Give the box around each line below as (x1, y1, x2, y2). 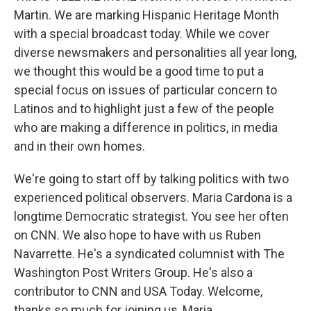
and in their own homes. (14, 139, 145, 153)
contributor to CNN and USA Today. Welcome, (14, 284, 262, 299)
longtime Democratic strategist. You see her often (14, 209, 289, 224)
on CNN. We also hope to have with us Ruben (14, 228, 261, 242)
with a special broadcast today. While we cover (14, 26, 269, 41)
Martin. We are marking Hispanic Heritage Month (14, 8, 279, 22)
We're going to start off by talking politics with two (14, 171, 289, 186)
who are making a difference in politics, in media (14, 120, 278, 135)
